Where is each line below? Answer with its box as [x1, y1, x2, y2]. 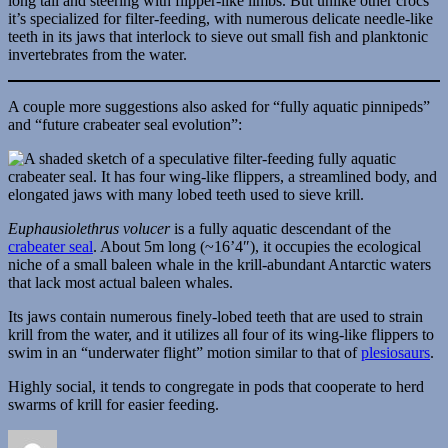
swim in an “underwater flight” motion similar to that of [8, 343, 361, 361]
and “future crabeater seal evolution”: [8, 115, 242, 133]
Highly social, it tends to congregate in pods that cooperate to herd [8, 377, 424, 395]
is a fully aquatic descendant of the [170, 219, 391, 237]
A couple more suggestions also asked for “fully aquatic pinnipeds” [8, 97, 430, 115]
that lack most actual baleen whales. [8, 273, 233, 291]
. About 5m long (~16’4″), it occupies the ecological [93, 237, 421, 255]
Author [56, 428, 101, 446]
